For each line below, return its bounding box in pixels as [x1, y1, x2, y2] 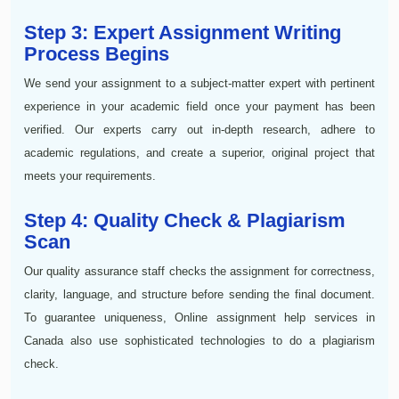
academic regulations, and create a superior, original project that [24, 145, 375, 159]
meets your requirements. [24, 168, 156, 183]
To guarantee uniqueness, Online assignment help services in [24, 310, 375, 324]
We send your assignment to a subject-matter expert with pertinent [24, 76, 375, 90]
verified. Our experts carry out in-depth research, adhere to [24, 122, 375, 136]
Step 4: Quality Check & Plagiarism [24, 208, 346, 232]
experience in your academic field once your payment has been [24, 99, 375, 113]
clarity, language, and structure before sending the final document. [24, 287, 375, 301]
